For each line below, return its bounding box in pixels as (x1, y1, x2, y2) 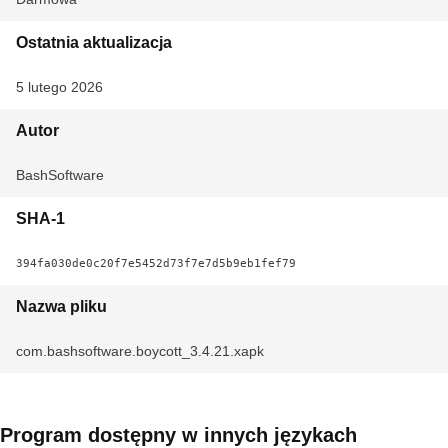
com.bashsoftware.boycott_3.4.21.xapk (16, 343, 264, 359)
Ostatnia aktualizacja (16, 34, 172, 51)
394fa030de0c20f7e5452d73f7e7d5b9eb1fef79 (16, 256, 296, 270)
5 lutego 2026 (16, 79, 103, 95)
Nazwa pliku (16, 298, 107, 315)
